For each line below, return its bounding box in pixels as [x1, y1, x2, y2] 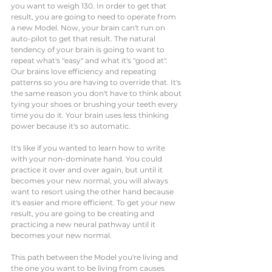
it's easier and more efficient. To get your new [11, 197, 177, 207]
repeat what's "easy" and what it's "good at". [11, 55, 169, 65]
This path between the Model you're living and [11, 252, 180, 262]
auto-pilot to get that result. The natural [11, 33, 157, 43]
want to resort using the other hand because [11, 186, 175, 196]
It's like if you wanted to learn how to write [11, 143, 167, 152]
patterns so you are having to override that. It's [11, 77, 183, 87]
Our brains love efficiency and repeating [11, 66, 158, 76]
